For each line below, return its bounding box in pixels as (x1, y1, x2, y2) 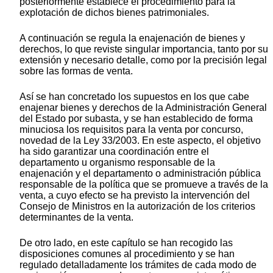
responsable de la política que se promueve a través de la (19, 179, 268, 190)
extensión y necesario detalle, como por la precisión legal (19, 55, 267, 66)
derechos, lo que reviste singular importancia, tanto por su (19, 44, 268, 55)
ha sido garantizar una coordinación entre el (19, 146, 209, 157)
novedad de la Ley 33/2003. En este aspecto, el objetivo (19, 135, 261, 146)
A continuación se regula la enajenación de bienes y (19, 33, 245, 44)
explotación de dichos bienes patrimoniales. (19, 7, 209, 18)
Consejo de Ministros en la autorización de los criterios (19, 201, 255, 212)
